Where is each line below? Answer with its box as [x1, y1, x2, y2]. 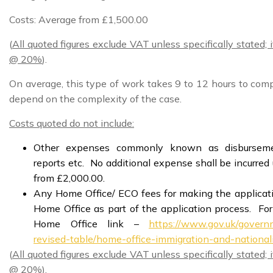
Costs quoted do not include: [9, 116, 134, 129]
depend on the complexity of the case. [9, 92, 182, 105]
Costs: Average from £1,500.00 [9, 13, 148, 26]
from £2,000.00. [34, 171, 105, 184]
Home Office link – [34, 217, 149, 230]
